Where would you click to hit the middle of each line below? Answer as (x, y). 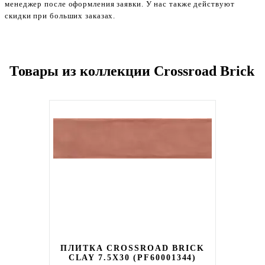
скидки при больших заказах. (60, 16)
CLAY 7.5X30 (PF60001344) (132, 258)
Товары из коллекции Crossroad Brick (132, 71)
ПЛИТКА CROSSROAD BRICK (132, 248)
